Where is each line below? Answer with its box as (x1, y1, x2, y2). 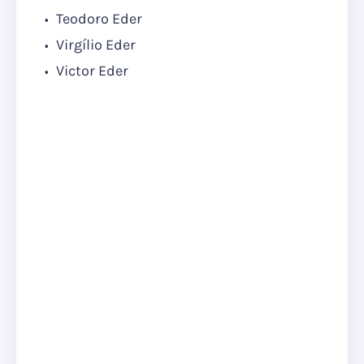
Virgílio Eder (53, 36, 136, 54)
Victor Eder (53, 62, 128, 80)
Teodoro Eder (53, 10, 142, 28)
